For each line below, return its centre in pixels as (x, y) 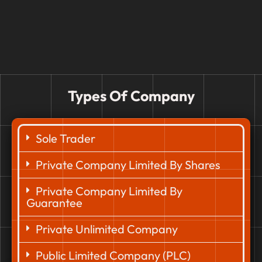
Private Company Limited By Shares (128, 164)
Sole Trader (65, 138)
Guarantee (54, 202)
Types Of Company (131, 96)
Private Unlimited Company (107, 229)
